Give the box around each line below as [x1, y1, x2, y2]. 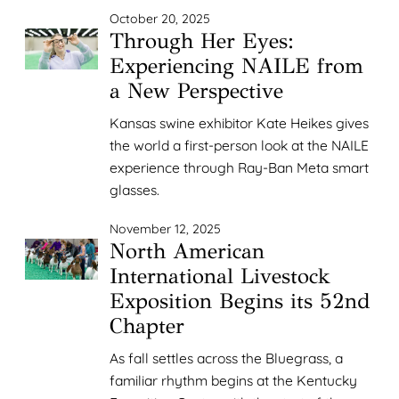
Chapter [110, 313, 185, 340]
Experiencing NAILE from [110, 52, 364, 79]
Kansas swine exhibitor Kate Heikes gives [110, 113, 370, 132]
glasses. [110, 180, 160, 199]
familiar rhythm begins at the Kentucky [110, 371, 358, 390]
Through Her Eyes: [110, 27, 295, 54]
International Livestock [110, 263, 331, 290]
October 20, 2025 [110, 10, 211, 27]
